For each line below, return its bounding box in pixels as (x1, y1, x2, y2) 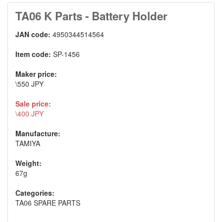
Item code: (15, 49, 53, 59)
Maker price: (15, 68, 57, 79)
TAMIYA (15, 138, 40, 148)
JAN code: (15, 29, 53, 39)
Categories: (15, 187, 55, 198)
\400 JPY (15, 108, 44, 118)
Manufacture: (15, 128, 60, 138)
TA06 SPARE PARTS (15, 197, 80, 208)
